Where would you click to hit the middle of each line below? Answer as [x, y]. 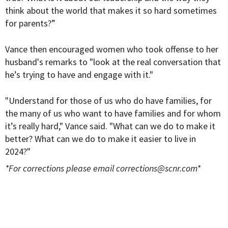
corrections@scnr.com [156, 168]
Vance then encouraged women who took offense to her [112, 49]
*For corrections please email [61, 168]
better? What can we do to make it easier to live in [101, 139]
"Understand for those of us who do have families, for [108, 101]
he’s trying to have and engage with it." [79, 75]
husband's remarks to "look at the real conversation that [113, 62]
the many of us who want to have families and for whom [113, 113]
